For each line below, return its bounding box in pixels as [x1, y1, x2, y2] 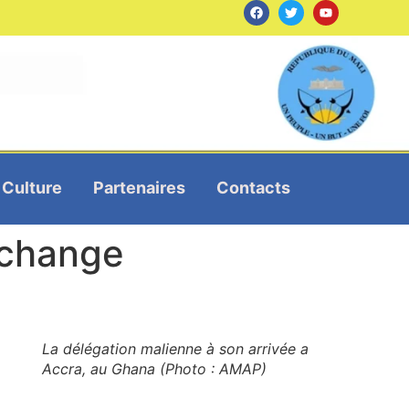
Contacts [215, 177, 290, 197]
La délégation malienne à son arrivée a [42, 339, 309, 358]
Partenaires [92, 177, 185, 197]
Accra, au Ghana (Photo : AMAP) [42, 359, 267, 378]
